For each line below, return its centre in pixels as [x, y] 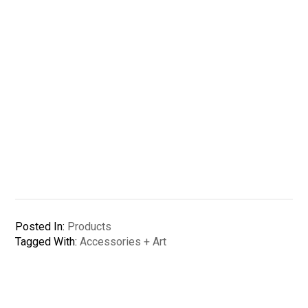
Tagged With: [48, 242]
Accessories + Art [123, 242]
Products [90, 227]
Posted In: [42, 227]
